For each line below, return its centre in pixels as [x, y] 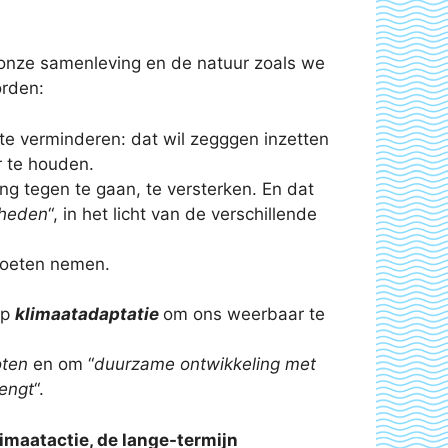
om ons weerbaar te [244, 314]
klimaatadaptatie [89, 314]
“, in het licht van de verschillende [182, 213]
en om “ [61, 364]
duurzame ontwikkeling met [205, 364]
